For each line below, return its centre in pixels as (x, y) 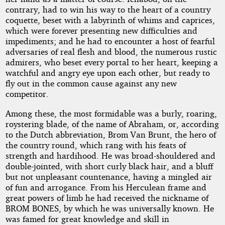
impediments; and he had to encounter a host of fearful (110, 41)
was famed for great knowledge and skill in (87, 218)
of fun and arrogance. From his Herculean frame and (106, 187)
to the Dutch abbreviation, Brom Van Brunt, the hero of (110, 134)
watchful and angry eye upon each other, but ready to (107, 73)
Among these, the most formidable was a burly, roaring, (111, 113)
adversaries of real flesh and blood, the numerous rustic (111, 52)
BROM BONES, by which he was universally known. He (109, 208)
